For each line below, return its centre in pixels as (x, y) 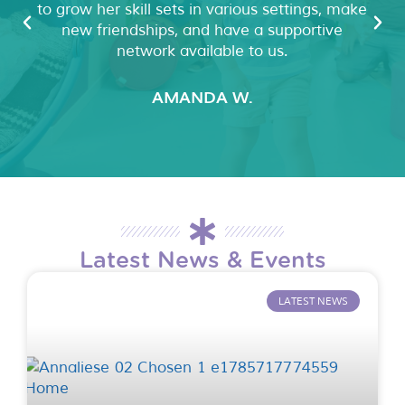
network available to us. (202, 51)
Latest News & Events (202, 261)
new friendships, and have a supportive (202, 30)
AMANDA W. (202, 95)
